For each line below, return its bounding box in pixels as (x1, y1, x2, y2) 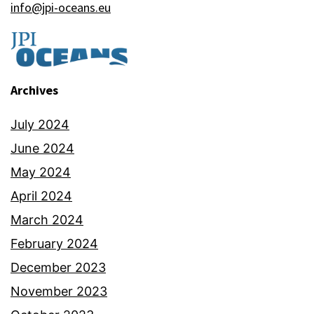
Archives (11, 81, 58, 98)
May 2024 (11, 164, 71, 179)
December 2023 (11, 259, 106, 275)
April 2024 (11, 188, 72, 203)
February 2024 (11, 235, 98, 251)
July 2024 (11, 116, 69, 132)
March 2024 (11, 212, 83, 227)
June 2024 (11, 140, 74, 156)
